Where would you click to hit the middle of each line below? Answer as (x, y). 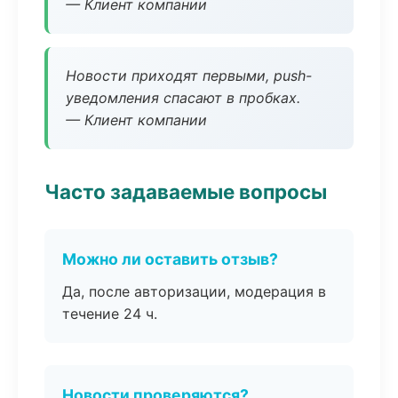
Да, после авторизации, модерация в (194, 291)
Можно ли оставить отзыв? (170, 259)
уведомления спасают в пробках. (183, 98)
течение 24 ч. (110, 314)
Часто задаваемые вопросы (186, 191)
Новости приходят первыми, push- (189, 76)
